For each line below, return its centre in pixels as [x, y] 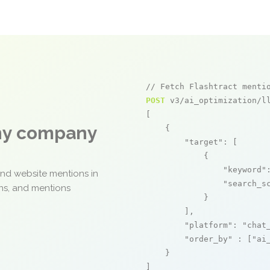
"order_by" [209, 239]
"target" [204, 142]
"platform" [209, 225]
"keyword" [245, 170]
